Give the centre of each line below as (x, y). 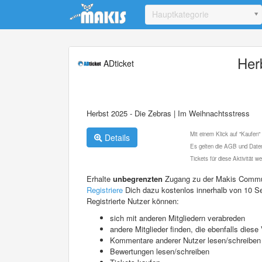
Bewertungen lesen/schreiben (160, 251)
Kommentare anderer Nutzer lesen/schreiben (185, 240)
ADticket (118, 63)
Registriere (105, 189)
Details (116, 137)
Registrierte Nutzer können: (133, 201)
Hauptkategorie (180, 14)
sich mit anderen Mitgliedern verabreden (177, 218)
